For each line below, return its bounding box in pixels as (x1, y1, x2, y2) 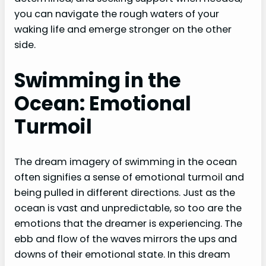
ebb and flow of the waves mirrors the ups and (14, 232, 237, 246)
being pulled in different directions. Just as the (14, 186, 235, 200)
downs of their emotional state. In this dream (14, 248, 230, 262)
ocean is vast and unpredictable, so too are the (14, 201, 242, 216)
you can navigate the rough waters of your (14, 7, 219, 21)
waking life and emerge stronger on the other (14, 23, 232, 37)
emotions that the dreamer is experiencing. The (14, 217, 242, 231)
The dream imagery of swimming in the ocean (14, 155, 237, 169)
